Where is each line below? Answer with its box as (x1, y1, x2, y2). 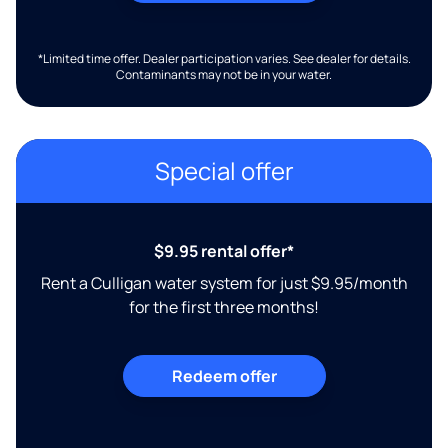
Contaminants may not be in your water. (116, 66, 332, 84)
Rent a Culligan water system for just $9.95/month (40, 272, 408, 295)
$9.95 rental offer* (154, 240, 294, 263)
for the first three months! (129, 296, 319, 319)
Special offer (154, 154, 294, 188)
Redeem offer (171, 365, 277, 388)
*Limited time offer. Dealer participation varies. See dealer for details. (37, 50, 411, 68)
